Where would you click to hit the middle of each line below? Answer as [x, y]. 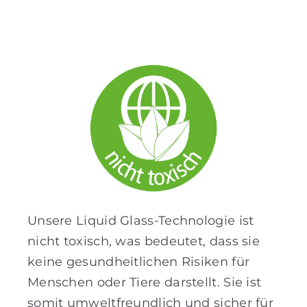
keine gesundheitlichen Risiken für [138, 262]
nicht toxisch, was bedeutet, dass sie [144, 242]
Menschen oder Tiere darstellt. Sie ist [144, 283]
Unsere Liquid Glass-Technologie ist [140, 221]
